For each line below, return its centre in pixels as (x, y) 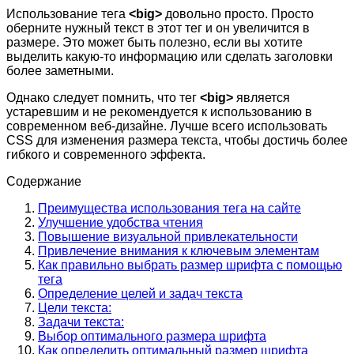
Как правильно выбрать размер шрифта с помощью (190, 265)
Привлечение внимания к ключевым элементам (179, 250)
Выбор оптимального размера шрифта (152, 336)
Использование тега (68, 13)
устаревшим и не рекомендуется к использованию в (159, 111)
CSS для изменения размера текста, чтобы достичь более (177, 140)
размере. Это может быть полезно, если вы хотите (154, 42)
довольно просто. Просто (238, 13)
